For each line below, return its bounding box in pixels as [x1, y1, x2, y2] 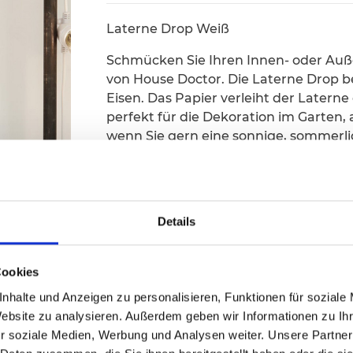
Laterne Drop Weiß [106, 21, 230, 37]
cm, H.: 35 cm [106, 147, 191, 163]
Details [157, 214, 196, 229]
